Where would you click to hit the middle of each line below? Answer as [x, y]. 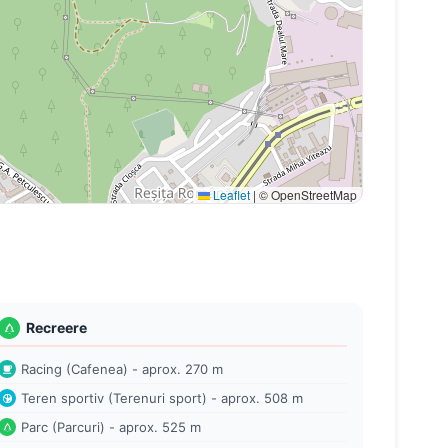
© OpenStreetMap [306, 194]
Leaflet [230, 194]
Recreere [57, 327]
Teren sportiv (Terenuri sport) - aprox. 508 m [162, 398]
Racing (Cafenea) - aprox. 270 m [122, 369]
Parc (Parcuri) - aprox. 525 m [111, 427]
